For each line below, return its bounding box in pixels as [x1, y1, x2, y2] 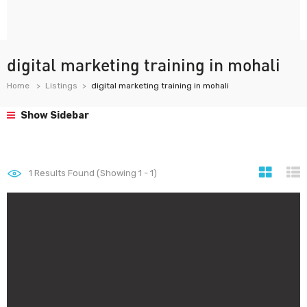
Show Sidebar [19, 110, 89, 121]
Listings [45, 81, 77, 90]
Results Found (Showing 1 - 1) [32, 168, 157, 178]
